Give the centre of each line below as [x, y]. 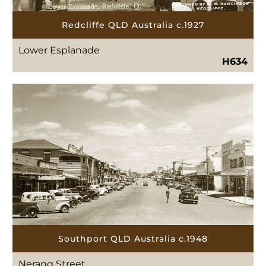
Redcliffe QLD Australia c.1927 [133, 25]
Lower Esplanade [59, 50]
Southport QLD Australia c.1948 [133, 239]
